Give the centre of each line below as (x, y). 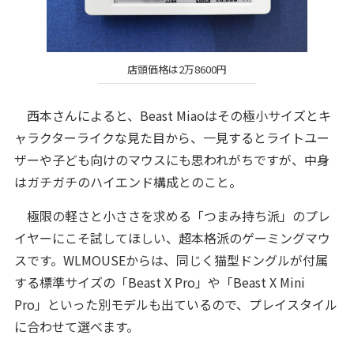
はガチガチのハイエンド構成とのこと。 (128, 182)
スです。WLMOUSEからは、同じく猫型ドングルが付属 (171, 260)
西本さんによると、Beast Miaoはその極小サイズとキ (172, 116)
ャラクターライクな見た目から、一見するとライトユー (171, 138)
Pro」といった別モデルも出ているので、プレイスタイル (175, 305)
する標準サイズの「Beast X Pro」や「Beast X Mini (159, 282)
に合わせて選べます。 (76, 327)
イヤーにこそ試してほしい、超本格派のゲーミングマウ (172, 238)
